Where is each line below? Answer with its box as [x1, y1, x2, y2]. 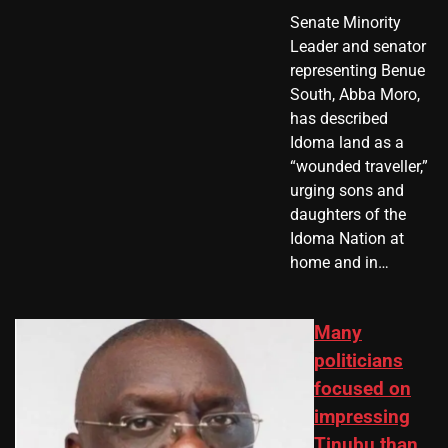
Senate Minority [289, 12, 401, 32]
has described [289, 108, 388, 128]
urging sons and [289, 180, 404, 200]
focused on [314, 377, 411, 400]
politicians [314, 349, 403, 372]
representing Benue [289, 60, 425, 80]
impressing [314, 405, 410, 428]
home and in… [289, 252, 389, 272]
